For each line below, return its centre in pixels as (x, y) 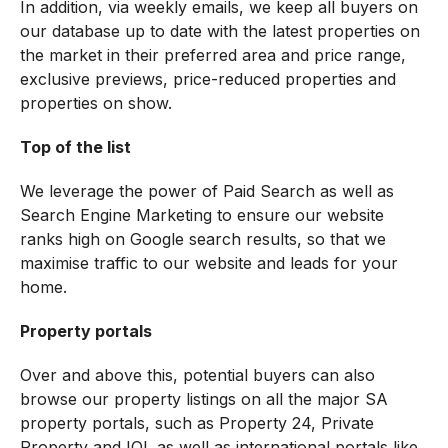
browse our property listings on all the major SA (203, 399)
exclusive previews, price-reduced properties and (207, 79)
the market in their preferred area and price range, (212, 55)
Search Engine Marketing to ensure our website (201, 215)
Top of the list (75, 147)
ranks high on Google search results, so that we (202, 239)
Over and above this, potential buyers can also (197, 375)
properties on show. (95, 103)
